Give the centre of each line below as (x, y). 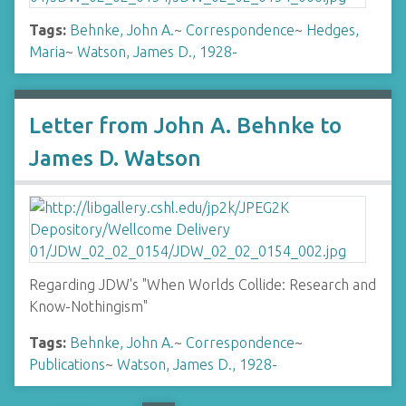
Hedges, (333, 30)
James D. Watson (115, 158)
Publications (67, 364)
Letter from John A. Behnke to (185, 126)
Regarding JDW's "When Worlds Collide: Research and (203, 285)
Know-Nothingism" (88, 306)
